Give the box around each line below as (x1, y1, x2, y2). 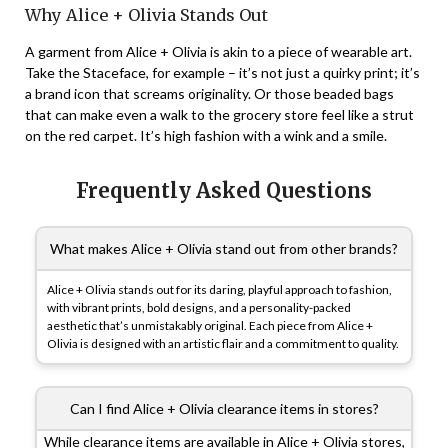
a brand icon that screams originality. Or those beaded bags (25, 85, 394, 103)
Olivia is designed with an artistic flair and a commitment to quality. (47, 336, 399, 352)
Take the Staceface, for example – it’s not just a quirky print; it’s (25, 64, 420, 82)
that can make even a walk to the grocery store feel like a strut (25, 106, 414, 124)
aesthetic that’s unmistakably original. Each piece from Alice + (47, 318, 373, 334)
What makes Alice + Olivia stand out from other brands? (50, 240, 398, 258)
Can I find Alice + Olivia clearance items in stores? (69, 400, 379, 418)
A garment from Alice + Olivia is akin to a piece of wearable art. (25, 43, 412, 61)
